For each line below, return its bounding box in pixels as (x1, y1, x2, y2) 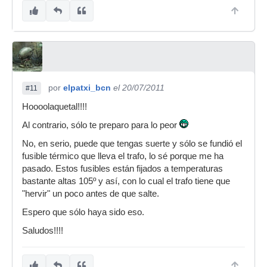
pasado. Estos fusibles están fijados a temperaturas (22, 164, 223, 173)
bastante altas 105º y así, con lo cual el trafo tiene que (22, 176, 230, 186)
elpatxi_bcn (63, 83, 111, 92)
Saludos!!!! (22, 226, 63, 235)
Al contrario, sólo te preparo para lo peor (22, 120, 179, 130)
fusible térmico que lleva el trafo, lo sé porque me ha (22, 151, 223, 161)
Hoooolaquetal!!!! (22, 102, 87, 111)
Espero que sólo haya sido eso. (22, 207, 144, 217)
